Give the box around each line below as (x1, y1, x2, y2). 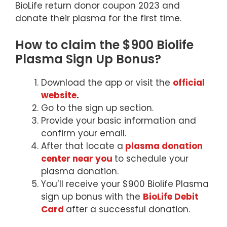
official (173, 76, 205, 89)
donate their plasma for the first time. (15, 12, 181, 25)
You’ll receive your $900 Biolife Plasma (41, 177, 209, 190)
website (41, 89, 77, 101)
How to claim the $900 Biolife (15, 36, 194, 53)
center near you (41, 152, 112, 165)
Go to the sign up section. (41, 101, 154, 114)
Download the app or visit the (41, 76, 173, 89)
